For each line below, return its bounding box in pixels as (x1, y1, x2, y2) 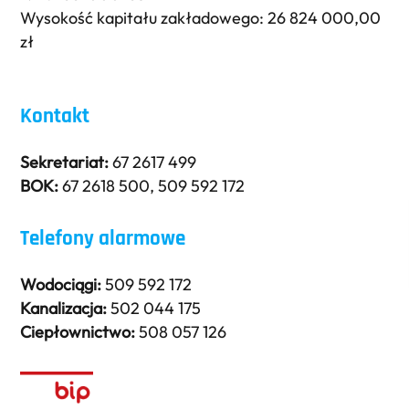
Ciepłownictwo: (20, 320, 136, 342)
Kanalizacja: (20, 297, 108, 319)
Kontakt (20, 102, 90, 130)
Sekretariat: (20, 151, 110, 173)
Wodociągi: (20, 273, 102, 295)
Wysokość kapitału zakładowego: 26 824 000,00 (20, 7, 382, 29)
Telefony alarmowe (20, 225, 186, 252)
